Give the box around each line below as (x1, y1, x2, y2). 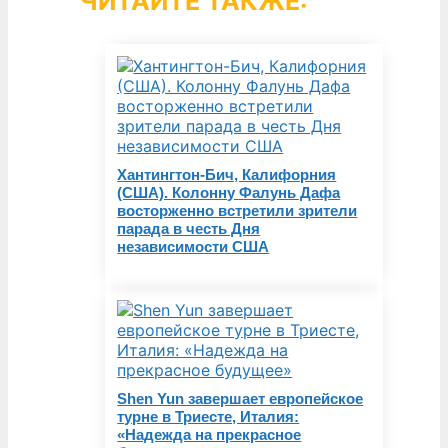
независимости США (117, 238, 270, 255)
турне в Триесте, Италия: (117, 407, 300, 425)
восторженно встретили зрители (117, 202, 358, 219)
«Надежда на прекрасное (117, 425, 302, 443)
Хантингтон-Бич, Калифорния (117, 166, 337, 183)
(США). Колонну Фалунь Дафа (117, 184, 341, 201)
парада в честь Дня (117, 220, 261, 237)
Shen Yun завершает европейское (117, 389, 364, 407)
